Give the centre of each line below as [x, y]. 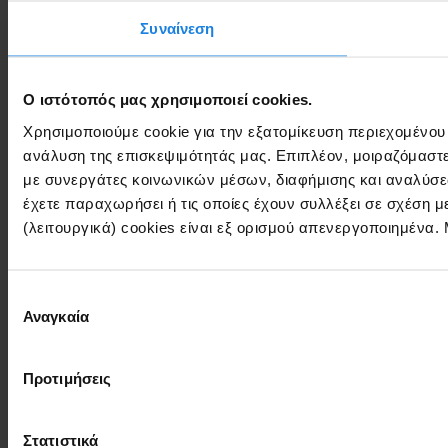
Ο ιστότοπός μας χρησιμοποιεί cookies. [168, 99]
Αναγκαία [56, 315]
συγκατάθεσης [56, 319]
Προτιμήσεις [67, 377]
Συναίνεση [177, 28]
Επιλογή [35, 295]
